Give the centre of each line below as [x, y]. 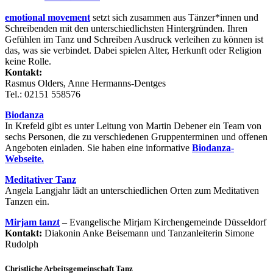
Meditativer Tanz [41, 180]
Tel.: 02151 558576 [43, 94]
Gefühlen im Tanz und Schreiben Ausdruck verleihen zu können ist [134, 40]
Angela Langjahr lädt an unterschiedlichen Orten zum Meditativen [132, 191]
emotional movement [48, 18]
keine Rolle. [28, 62]
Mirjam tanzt [32, 222]
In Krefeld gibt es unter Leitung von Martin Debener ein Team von [133, 126]
